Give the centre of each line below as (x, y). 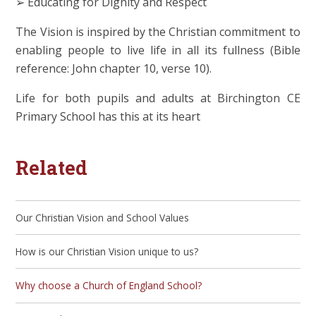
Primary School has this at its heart (108, 117)
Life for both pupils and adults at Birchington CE (158, 98)
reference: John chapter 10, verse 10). (114, 69)
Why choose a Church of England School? (109, 286)
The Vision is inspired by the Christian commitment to (158, 32)
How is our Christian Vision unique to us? (107, 251)
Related (52, 168)
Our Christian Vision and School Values (103, 217)
